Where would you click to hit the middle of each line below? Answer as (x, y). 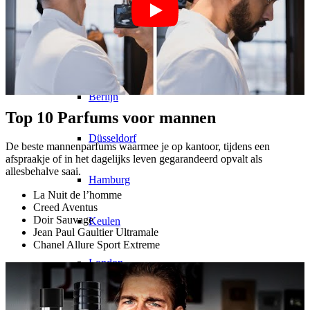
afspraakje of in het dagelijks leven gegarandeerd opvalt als (134, 159)
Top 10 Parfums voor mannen (111, 117)
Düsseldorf (112, 138)
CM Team (83, 13)
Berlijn (103, 96)
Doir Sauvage (63, 220)
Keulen (104, 221)
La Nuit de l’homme (77, 195)
